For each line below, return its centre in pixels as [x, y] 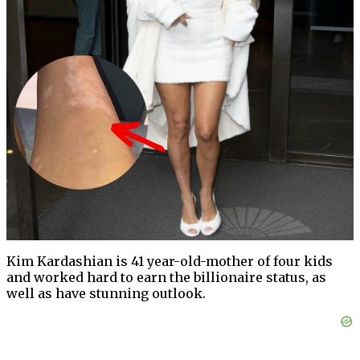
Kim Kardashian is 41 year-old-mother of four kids [170, 262]
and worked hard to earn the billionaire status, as [166, 278]
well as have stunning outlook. [106, 294]
